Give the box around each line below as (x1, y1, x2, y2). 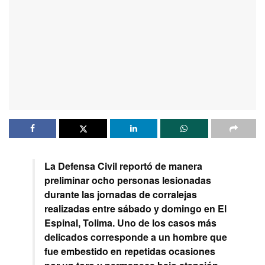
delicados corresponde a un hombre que (44, 230, 227, 244)
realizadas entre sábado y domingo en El (44, 202, 227, 216)
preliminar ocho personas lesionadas (44, 173, 211, 188)
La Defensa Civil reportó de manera (44, 159, 202, 173)
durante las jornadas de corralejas (44, 188, 197, 202)
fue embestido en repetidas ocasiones (44, 244, 215, 258)
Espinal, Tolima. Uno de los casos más (44, 216, 216, 230)
